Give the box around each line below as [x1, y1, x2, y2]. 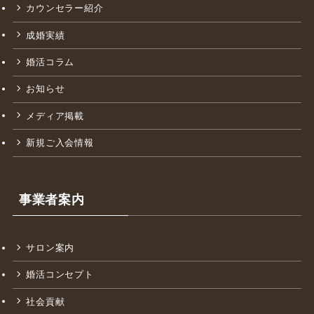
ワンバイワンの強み [26, 9, 114, 20]
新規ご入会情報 [26, 197, 94, 208]
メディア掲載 [26, 170, 85, 182]
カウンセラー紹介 [26, 63, 104, 74]
